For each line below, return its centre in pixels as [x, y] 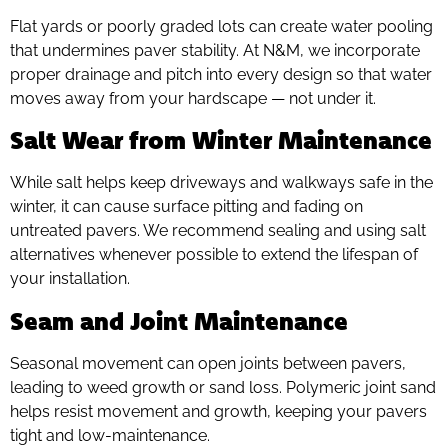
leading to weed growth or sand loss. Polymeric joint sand [223, 387]
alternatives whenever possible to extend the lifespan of [214, 255]
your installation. [70, 279]
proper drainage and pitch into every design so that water [221, 75]
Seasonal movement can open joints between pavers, [208, 363]
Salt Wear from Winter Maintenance [221, 140]
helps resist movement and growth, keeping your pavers [218, 411]
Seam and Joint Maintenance [179, 320]
